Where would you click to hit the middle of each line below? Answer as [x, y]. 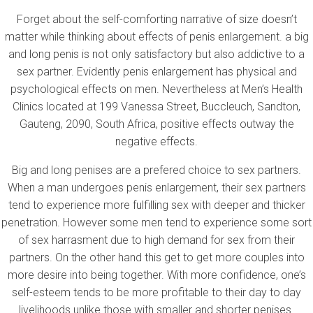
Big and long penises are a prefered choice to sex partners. [156, 170]
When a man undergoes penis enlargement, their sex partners [156, 187]
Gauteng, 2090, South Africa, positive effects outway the [156, 124]
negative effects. [156, 141]
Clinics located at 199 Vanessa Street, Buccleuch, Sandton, [156, 106]
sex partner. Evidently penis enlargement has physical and [156, 71]
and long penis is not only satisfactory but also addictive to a [156, 54]
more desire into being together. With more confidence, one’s [156, 275]
